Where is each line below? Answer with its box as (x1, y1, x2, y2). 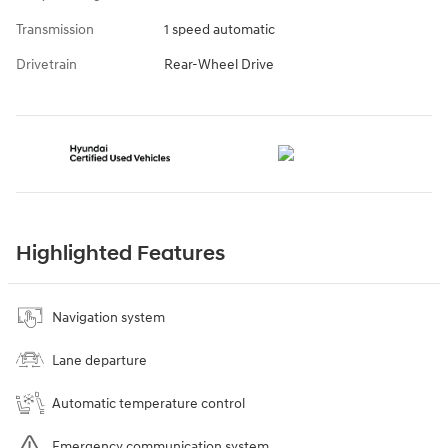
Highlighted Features (16, 240, 225, 267)
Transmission (16, 20, 94, 38)
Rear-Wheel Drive (163, 55, 274, 73)
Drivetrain (16, 55, 77, 73)
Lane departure (52, 351, 147, 369)
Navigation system (52, 308, 165, 326)
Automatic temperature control (52, 394, 245, 412)
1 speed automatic (163, 20, 275, 38)
